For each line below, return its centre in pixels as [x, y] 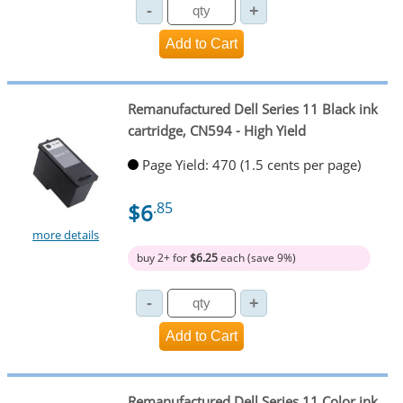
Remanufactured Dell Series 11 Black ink [252, 108]
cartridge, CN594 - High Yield [216, 130]
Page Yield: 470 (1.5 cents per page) [251, 165]
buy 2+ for [163, 258]
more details [66, 235]
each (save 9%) [256, 258]
